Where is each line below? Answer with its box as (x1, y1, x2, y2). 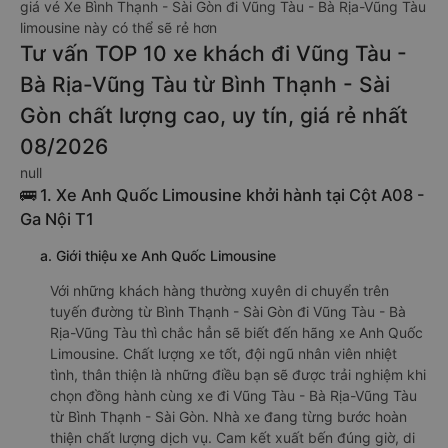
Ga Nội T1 (20, 209, 94, 229)
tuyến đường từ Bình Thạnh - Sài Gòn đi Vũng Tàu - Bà (50, 303, 406, 320)
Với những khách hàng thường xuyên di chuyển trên (50, 282, 389, 299)
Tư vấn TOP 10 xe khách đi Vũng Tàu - (20, 41, 407, 66)
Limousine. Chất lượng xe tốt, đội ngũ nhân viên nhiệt (50, 345, 397, 362)
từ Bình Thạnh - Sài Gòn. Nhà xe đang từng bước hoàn (50, 408, 407, 425)
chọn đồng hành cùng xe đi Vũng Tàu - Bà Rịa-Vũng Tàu (50, 387, 417, 404)
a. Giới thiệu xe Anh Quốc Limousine (40, 247, 276, 264)
